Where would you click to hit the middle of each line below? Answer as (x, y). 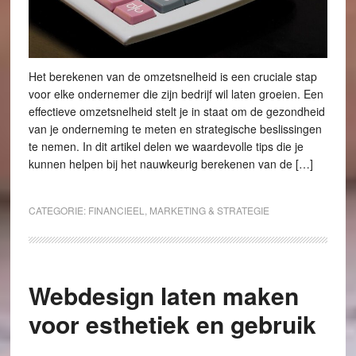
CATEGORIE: (58, 211)
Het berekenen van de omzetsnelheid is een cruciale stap (172, 77)
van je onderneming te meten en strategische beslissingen (175, 129)
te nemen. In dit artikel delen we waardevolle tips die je (166, 147)
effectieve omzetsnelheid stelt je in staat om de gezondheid (176, 112)
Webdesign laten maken (163, 296)
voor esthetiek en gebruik (172, 324)
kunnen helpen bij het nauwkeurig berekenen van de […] (170, 164)
